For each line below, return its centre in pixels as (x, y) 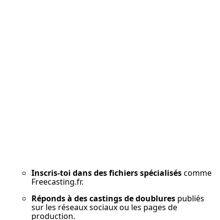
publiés (190, 199)
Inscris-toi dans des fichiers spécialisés (107, 173)
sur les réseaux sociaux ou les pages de (104, 207)
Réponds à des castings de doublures (103, 199)
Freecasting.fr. (57, 182)
